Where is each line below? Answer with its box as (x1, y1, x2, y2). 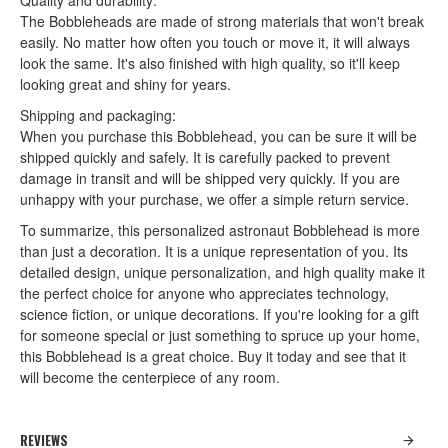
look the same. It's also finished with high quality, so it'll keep (20, 53, 400, 73)
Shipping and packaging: (20, 105, 176, 125)
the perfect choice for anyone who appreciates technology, (20, 283, 389, 303)
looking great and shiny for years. (20, 74, 231, 94)
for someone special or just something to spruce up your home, (20, 325, 420, 345)
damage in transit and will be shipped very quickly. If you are (20, 168, 400, 188)
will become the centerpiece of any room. (20, 367, 280, 387)
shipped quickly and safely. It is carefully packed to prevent (20, 147, 390, 167)
